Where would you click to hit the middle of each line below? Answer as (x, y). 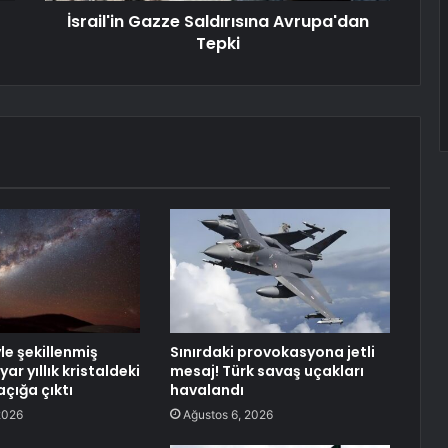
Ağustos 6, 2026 (227, 415)
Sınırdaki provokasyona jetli (272, 352)
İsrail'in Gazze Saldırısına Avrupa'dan (217, 22)
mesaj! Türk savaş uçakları (266, 371)
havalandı (206, 390)
